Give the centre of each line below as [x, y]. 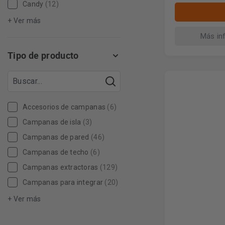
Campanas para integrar [63, 182]
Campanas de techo [56, 152]
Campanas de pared [56, 137]
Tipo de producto [43, 55]
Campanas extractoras [61, 167]
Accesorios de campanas [64, 107]
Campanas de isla [52, 122]
